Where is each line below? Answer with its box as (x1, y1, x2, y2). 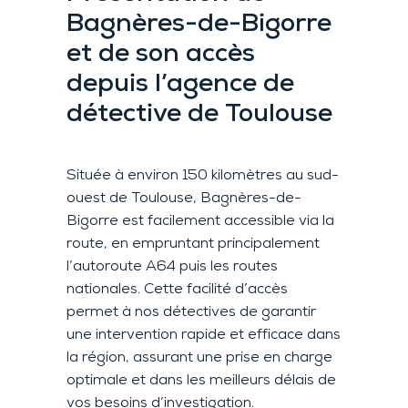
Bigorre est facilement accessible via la (66, 213, 334, 229)
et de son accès (66, 42, 255, 68)
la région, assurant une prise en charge (66, 350, 332, 365)
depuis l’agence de (66, 72, 294, 98)
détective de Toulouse (66, 102, 332, 128)
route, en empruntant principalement (66, 236, 320, 251)
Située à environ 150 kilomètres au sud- (66, 168, 339, 183)
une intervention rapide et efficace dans (66, 327, 341, 342)
